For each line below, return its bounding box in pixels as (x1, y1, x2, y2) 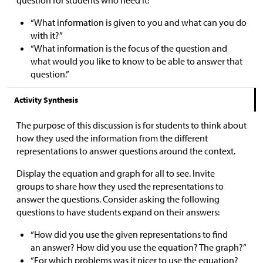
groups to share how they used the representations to (16, 180, 224, 192)
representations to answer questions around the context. (16, 144, 235, 157)
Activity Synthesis (14, 94, 78, 105)
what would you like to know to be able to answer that (31, 55, 242, 67)
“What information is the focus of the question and (31, 42, 227, 54)
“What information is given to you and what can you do (31, 16, 247, 28)
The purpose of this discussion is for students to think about (16, 119, 247, 131)
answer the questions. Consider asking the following (16, 193, 220, 205)
